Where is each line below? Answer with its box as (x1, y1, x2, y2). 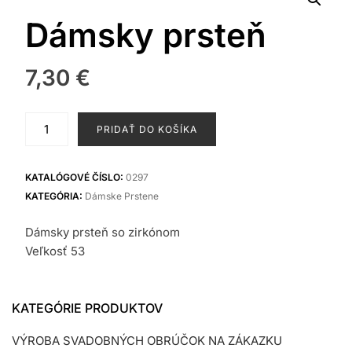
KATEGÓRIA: (24, 189, 85, 202)
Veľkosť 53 (24, 243, 85, 258)
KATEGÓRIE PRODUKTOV (12, 299, 163, 316)
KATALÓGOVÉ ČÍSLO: (24, 170, 126, 183)
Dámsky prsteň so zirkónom (24, 224, 180, 240)
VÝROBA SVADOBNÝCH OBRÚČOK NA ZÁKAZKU (12, 332, 282, 348)
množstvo (24, 112, 83, 128)
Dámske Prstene (84, 189, 159, 202)
